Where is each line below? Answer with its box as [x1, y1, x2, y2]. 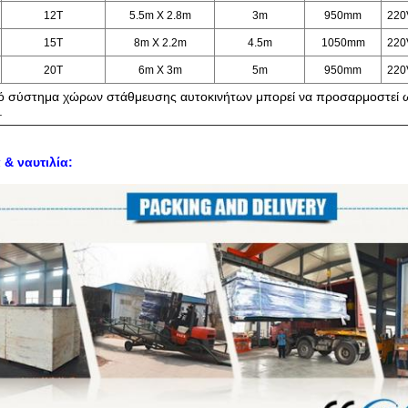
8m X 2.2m [133, 36, 187, 49]
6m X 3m [138, 64, 182, 76]
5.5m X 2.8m [128, 9, 191, 22]
